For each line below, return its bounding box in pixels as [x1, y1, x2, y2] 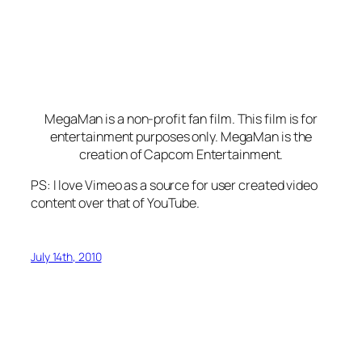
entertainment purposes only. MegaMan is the [49, 127, 313, 145]
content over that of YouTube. [31, 194, 200, 213]
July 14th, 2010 [31, 249, 102, 265]
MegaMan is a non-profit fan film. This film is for [44, 109, 318, 128]
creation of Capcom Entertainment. [78, 145, 284, 163]
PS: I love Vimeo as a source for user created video [31, 176, 318, 195]
